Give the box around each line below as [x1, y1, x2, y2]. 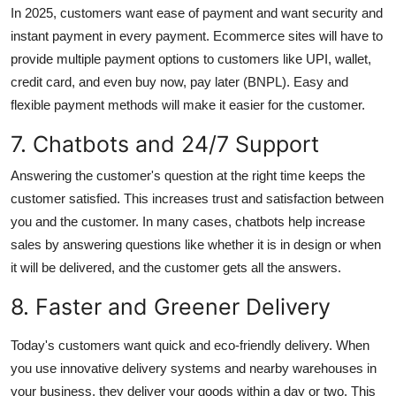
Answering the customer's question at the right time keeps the [11, 167, 365, 183]
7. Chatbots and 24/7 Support [11, 130, 319, 157]
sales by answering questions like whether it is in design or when [11, 236, 381, 252]
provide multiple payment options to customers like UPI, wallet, [11, 50, 371, 66]
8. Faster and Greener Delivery [11, 293, 331, 320]
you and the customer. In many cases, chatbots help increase [11, 213, 365, 229]
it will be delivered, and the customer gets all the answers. [11, 259, 341, 275]
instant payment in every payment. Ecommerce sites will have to [11, 27, 383, 43]
